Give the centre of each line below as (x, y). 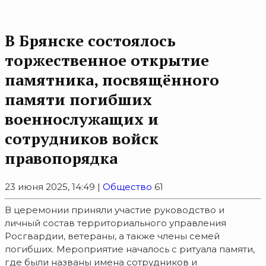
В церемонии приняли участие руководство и (115, 210)
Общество (127, 187)
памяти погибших (78, 99)
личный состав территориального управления (115, 223)
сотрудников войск (82, 138)
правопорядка (61, 158)
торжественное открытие (107, 60)
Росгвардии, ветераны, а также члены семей (112, 236)
